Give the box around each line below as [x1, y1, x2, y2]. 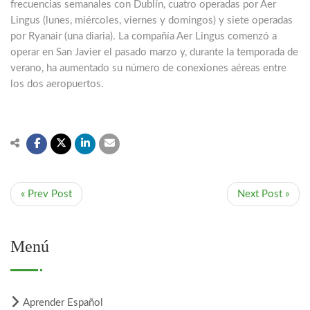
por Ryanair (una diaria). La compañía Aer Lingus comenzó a [10, 31, 277, 42]
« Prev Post [21, 189, 72, 200]
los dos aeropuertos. [10, 79, 104, 90]
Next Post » [237, 189, 289, 200]
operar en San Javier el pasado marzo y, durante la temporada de [10, 47, 298, 58]
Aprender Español [23, 298, 103, 309]
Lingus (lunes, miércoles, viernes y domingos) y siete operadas [10, 15, 293, 26]
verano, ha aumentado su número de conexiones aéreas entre [10, 63, 286, 74]
